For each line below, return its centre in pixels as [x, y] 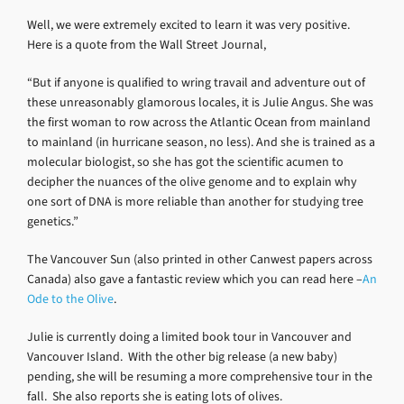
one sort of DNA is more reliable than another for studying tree [195, 201]
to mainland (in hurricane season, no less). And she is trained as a [201, 142]
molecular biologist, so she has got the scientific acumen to [185, 161]
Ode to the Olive [70, 298]
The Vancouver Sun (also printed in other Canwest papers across [200, 259]
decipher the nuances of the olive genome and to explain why [192, 181]
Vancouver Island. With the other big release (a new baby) [182, 356]
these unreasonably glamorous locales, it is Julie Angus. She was [200, 102]
